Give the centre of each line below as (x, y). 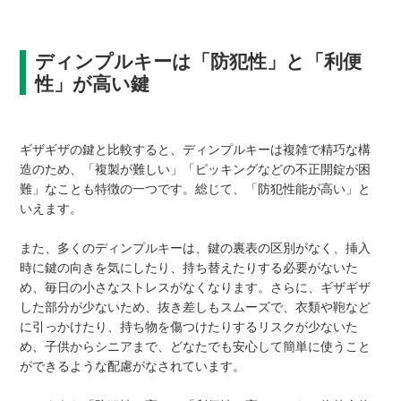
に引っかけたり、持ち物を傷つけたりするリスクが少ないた (189, 327)
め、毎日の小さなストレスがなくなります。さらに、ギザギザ (196, 288)
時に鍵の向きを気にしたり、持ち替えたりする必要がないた (189, 268)
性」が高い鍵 (93, 84)
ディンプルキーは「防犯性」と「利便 (199, 62)
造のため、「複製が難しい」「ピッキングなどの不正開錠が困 (196, 170)
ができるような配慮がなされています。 (133, 367)
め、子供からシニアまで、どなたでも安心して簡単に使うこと (196, 347)
